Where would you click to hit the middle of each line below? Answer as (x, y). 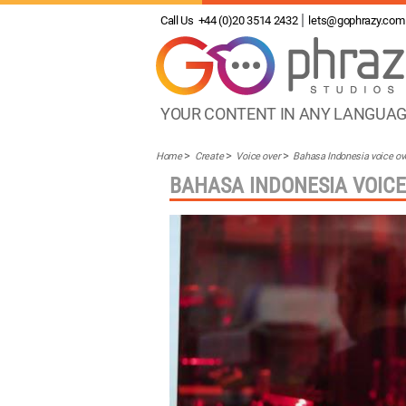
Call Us (177, 20)
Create (209, 156)
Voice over (258, 156)
